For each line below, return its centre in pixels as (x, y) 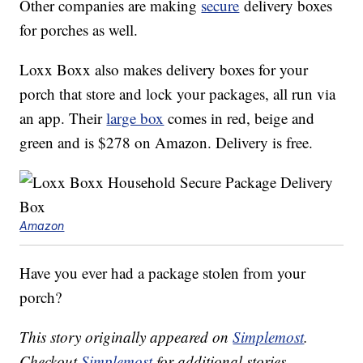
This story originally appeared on (126, 337)
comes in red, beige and (239, 118)
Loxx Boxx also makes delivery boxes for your (164, 70)
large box (135, 118)
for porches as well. (79, 30)
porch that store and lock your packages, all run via (178, 94)
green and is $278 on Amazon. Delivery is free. (167, 143)
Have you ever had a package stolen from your (163, 273)
